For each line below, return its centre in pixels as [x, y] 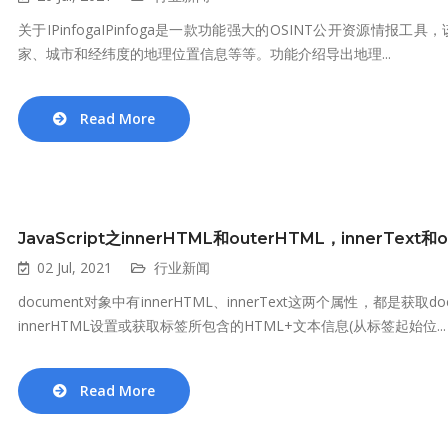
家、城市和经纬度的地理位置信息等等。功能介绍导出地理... [204, 53]
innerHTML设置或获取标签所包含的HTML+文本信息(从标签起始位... [232, 325]
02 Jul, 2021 [74, 267]
